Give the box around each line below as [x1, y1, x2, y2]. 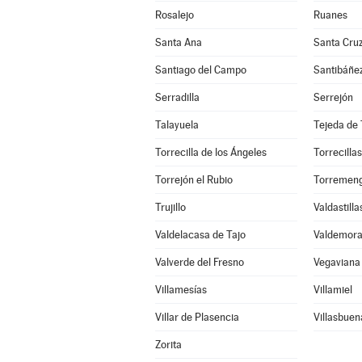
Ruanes [313, 9, 347, 21]
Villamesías [154, 284, 207, 296]
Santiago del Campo [154, 64, 246, 76]
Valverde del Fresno [154, 256, 244, 268]
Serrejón [313, 91, 353, 103]
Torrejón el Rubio [154, 174, 233, 186]
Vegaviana [313, 256, 360, 268]
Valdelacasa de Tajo [154, 229, 246, 241]
